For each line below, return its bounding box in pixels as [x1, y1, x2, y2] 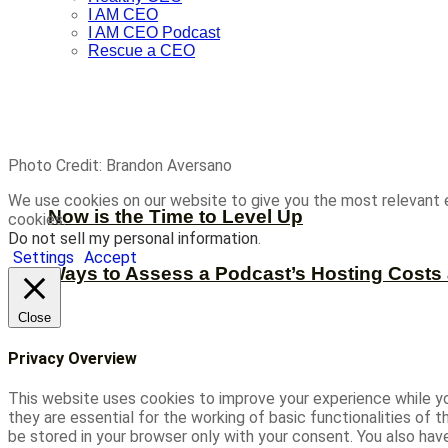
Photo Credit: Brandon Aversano [8, 155, 232, 175]
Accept [84, 247, 137, 267]
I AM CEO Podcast [88, 23, 220, 41]
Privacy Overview [8, 349, 137, 369]
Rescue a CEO [88, 41, 195, 59]
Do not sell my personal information [8, 228, 258, 248]
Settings [13, 247, 74, 267]
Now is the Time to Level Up [48, 205, 303, 227]
